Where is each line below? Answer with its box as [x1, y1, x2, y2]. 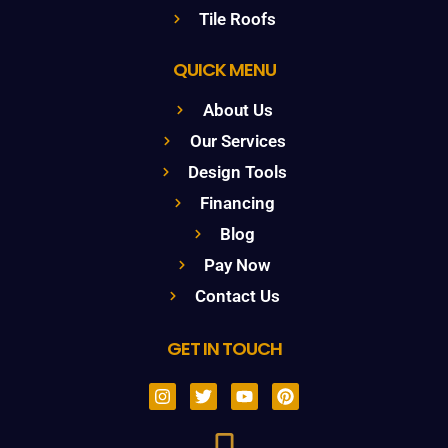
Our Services [189, 131, 286, 152]
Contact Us [195, 286, 281, 307]
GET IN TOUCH [166, 336, 282, 362]
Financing [200, 193, 276, 214]
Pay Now [204, 255, 272, 276]
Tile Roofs [199, 9, 277, 30]
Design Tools [188, 162, 288, 183]
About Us [202, 100, 273, 121]
